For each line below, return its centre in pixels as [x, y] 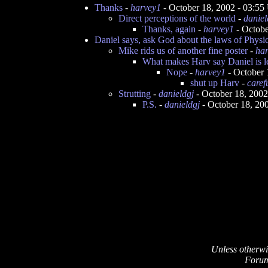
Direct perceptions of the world [177, 18]
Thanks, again [169, 29]
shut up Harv [215, 83]
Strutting [135, 94]
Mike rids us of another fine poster [183, 51]
